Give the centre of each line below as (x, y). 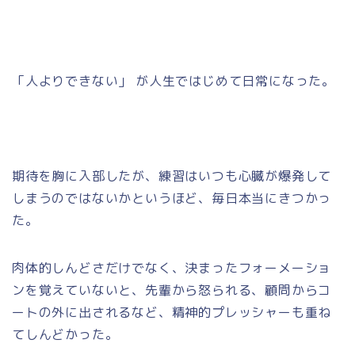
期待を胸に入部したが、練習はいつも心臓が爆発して (172, 176)
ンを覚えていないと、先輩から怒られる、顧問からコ (172, 290)
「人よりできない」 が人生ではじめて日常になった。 (174, 80)
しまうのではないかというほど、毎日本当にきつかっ (172, 198)
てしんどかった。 (65, 334)
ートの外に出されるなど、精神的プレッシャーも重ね (172, 312)
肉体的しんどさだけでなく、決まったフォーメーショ (172, 267)
